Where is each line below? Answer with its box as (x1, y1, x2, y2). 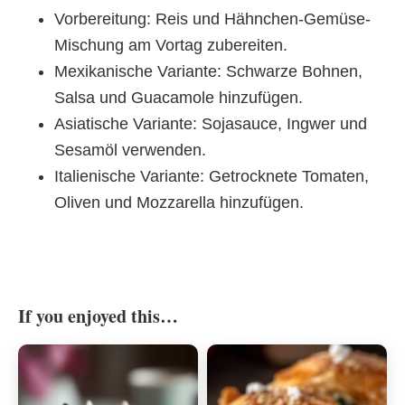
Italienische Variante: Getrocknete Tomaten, (54, 167, 369, 186)
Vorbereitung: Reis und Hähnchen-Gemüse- (54, 10, 371, 29)
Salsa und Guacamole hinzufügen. (54, 89, 303, 108)
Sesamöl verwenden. (54, 141, 206, 160)
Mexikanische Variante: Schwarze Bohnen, (54, 62, 363, 81)
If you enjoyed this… (18, 303, 178, 330)
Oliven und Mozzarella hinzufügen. (54, 193, 304, 212)
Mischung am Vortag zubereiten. (54, 36, 287, 55)
